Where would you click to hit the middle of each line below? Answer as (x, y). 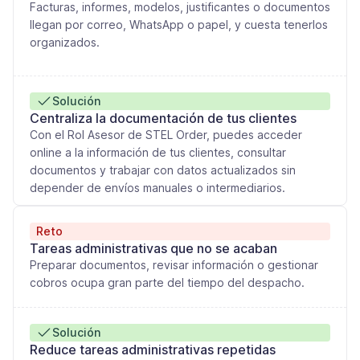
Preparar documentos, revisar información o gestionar (174, 264)
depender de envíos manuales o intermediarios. (157, 188)
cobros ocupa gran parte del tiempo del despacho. (167, 282)
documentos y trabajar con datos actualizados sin (163, 170)
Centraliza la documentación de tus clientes (163, 119)
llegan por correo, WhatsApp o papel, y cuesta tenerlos (179, 24)
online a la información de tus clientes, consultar (158, 153)
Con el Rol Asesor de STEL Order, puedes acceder (166, 135)
